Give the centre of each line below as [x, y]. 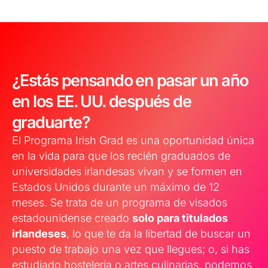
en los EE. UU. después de [101, 102]
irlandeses [39, 234]
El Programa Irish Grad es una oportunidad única [133, 141]
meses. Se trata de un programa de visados [120, 203]
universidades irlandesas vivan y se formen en [127, 172]
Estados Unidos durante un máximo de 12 [116, 187]
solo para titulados [180, 218]
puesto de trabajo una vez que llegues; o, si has [131, 249]
